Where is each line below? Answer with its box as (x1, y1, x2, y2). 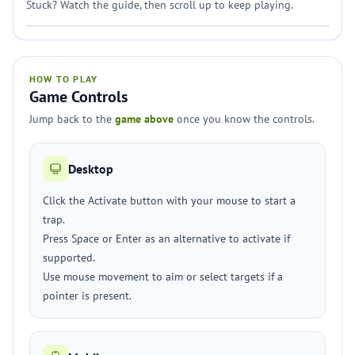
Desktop (68, 161, 113, 177)
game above (115, 112, 174, 126)
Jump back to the (29, 112, 115, 126)
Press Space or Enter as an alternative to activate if (43, 231, 290, 246)
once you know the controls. (174, 112, 315, 126)
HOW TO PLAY (29, 73, 98, 85)
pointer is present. (43, 288, 132, 303)
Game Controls (29, 86, 128, 107)
